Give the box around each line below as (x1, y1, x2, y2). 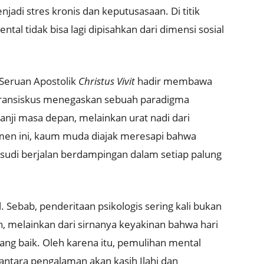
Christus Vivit (78, 74, 135, 88)
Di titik (171, 4, 200, 18)
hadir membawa (135, 74, 212, 88)
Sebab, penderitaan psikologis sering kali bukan (6, 199, 222, 213)
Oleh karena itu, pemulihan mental (42, 236, 201, 250)
